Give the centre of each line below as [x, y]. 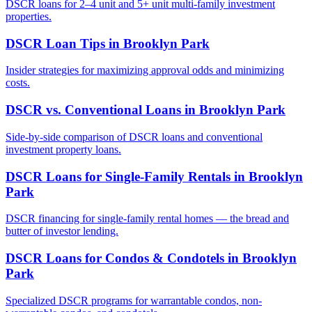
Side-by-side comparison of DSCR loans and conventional [134, 136]
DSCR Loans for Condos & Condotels [115, 258]
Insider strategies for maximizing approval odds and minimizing [145, 70]
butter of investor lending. [62, 231]
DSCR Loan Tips [55, 43]
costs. [18, 83]
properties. [29, 16]
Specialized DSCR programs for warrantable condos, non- [134, 300]
